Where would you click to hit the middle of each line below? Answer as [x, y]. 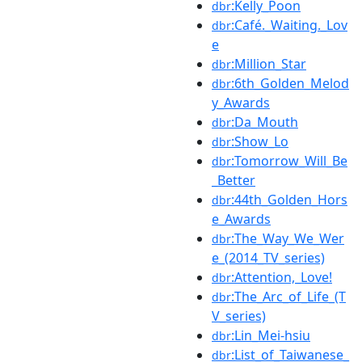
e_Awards [241, 219]
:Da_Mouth [265, 122]
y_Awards [241, 102]
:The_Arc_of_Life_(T [288, 296]
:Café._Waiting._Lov [289, 25]
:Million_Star [269, 63]
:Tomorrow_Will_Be [289, 160]
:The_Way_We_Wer [288, 238]
